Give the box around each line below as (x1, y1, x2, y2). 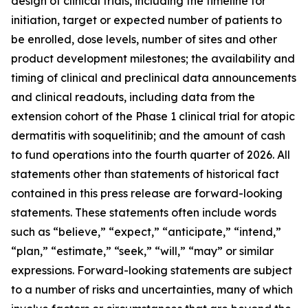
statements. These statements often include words (11, 206, 276, 219)
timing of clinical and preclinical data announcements (11, 71, 296, 85)
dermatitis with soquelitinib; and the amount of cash (11, 129, 285, 142)
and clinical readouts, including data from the (11, 90, 255, 104)
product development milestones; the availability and (11, 52, 295, 65)
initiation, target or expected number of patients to (11, 13, 282, 27)
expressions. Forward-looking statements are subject (11, 263, 292, 277)
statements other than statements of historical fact (11, 167, 279, 181)
